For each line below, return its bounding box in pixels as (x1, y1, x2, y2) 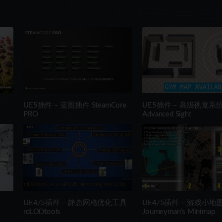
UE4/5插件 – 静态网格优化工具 (23, 199, 127, 207)
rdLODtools (23, 208, 61, 216)
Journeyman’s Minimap (142, 208, 215, 216)
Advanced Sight (142, 111, 191, 118)
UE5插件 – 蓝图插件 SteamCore (23, 102, 126, 110)
